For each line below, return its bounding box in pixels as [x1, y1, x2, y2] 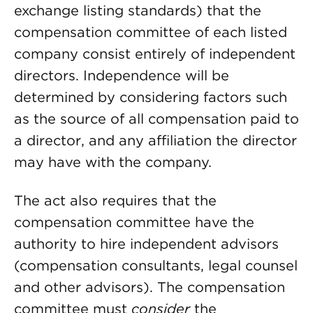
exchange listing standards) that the [14, 2, 261, 19]
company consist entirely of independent [14, 45, 296, 62]
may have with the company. [14, 154, 212, 170]
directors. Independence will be [14, 67, 229, 84]
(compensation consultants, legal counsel [14, 257, 298, 274]
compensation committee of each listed [14, 24, 287, 41]
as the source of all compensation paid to [14, 110, 299, 127]
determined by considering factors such [14, 89, 287, 105]
